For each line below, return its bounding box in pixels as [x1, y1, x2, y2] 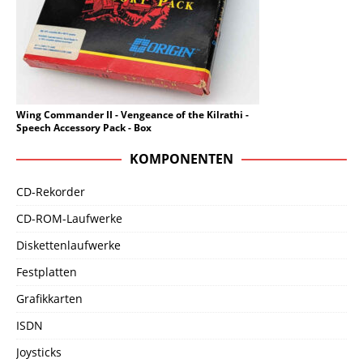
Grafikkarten [16, 291, 83, 307]
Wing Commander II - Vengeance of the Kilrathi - [16, 108, 249, 122]
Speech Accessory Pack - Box [16, 121, 152, 135]
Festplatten [16, 264, 77, 280]
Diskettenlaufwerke [16, 237, 121, 254]
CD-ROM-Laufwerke [16, 211, 122, 227]
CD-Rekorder [16, 184, 85, 200]
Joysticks [16, 344, 62, 361]
